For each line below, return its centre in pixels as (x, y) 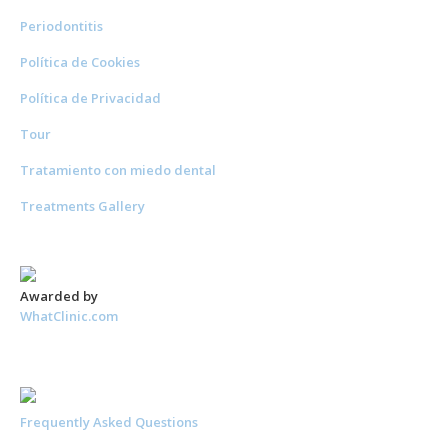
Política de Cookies (80, 62)
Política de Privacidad (90, 98)
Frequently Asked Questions (109, 422)
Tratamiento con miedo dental (118, 170)
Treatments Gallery (82, 206)
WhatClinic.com (69, 315)
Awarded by (59, 295)
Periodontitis (61, 26)
